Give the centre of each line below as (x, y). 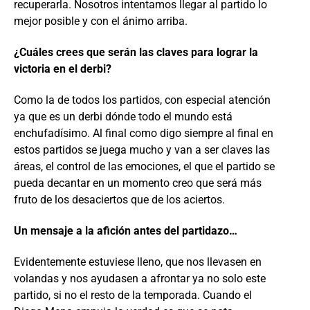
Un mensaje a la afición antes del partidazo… (126, 230)
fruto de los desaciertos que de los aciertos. (119, 199)
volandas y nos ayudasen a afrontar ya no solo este (140, 278)
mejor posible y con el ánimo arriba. (101, 21)
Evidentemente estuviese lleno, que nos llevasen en (138, 262)
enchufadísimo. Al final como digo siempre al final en (144, 133)
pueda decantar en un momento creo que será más (138, 183)
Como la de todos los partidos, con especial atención (142, 100)
